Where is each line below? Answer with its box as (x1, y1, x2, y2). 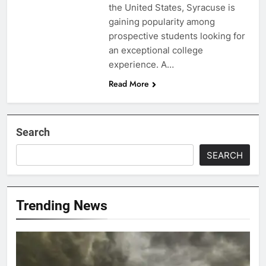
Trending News (16, 197, 107, 214)
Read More (108, 77, 149, 90)
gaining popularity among (108, 15, 215, 27)
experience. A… (108, 58, 174, 70)
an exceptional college (108, 44, 203, 56)
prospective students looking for (108, 30, 245, 42)
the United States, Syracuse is (108, 1, 235, 13)
